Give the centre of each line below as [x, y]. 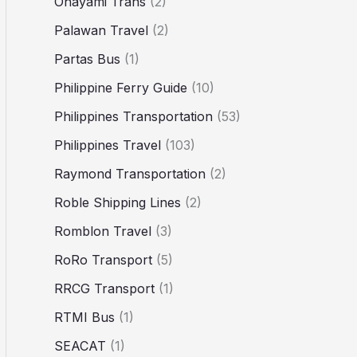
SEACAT [80, 345]
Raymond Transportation [130, 173]
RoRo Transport [103, 259]
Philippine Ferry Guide [121, 87]
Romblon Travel [103, 231]
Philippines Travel [108, 145]
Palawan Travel [101, 30]
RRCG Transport [104, 288]
